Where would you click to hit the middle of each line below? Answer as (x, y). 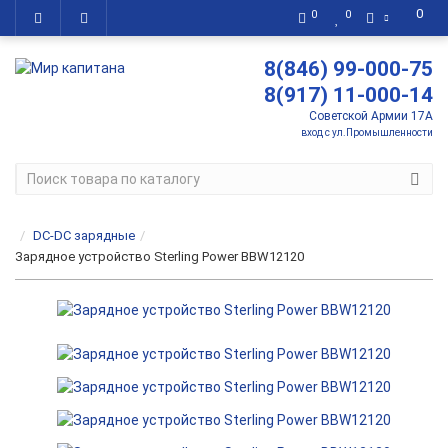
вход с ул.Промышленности (367, 132)
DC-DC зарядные (84, 235)
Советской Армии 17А (371, 116)
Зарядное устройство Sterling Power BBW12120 (159, 256)
